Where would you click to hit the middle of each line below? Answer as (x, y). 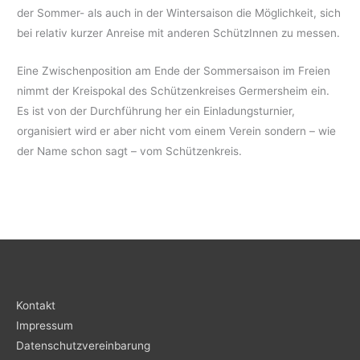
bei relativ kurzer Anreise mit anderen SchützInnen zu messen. (179, 33)
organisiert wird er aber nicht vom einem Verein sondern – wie (177, 131)
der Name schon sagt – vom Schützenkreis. (130, 151)
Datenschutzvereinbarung (83, 345)
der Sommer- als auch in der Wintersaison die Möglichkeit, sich (179, 12)
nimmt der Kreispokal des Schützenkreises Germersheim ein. (174, 90)
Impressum (45, 325)
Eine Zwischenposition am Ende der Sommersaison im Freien (174, 70)
